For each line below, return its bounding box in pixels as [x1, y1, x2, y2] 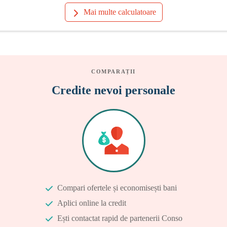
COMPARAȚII [91, 68, 136, 74]
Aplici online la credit [57, 199, 126, 207]
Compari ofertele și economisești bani [57, 183, 177, 192]
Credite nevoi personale [52, 84, 175, 97]
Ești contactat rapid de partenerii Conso [57, 214, 182, 222]
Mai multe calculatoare [83, 8, 156, 17]
